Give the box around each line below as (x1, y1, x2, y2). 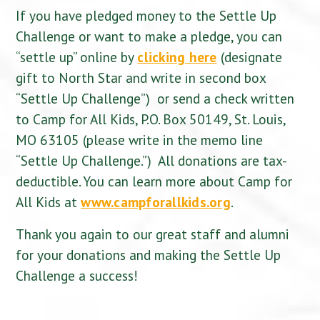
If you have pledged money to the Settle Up (16, 6, 277, 25)
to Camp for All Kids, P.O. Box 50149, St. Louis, (16, 110, 286, 129)
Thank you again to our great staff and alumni (16, 224, 290, 243)
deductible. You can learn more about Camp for (16, 172, 293, 191)
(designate (216, 48, 282, 66)
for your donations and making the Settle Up (16, 245, 281, 264)
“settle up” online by (16, 48, 138, 66)
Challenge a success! (16, 266, 139, 284)
